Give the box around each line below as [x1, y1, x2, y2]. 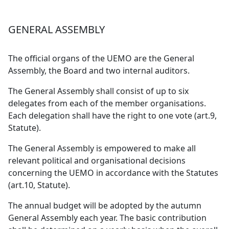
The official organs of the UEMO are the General [8, 53, 194, 64]
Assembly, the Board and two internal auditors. [8, 65, 190, 76]
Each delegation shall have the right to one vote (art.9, [8, 110, 217, 121]
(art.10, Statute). [8, 179, 70, 191]
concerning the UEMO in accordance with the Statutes [8, 167, 218, 178]
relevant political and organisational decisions [8, 155, 186, 166]
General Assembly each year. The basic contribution [8, 212, 207, 223]
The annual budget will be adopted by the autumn [8, 200, 201, 211]
